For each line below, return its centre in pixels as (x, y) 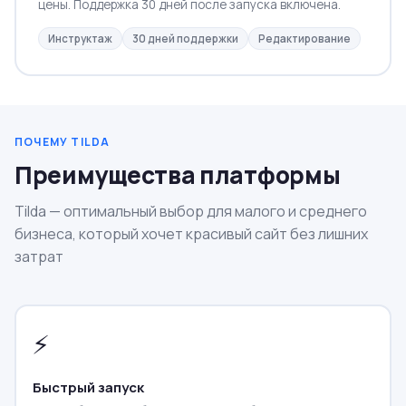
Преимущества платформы (178, 175)
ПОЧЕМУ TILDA (63, 142)
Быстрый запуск (88, 387)
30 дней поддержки (185, 38)
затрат (39, 256)
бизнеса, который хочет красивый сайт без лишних (191, 234)
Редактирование (304, 38)
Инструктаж (80, 38)
